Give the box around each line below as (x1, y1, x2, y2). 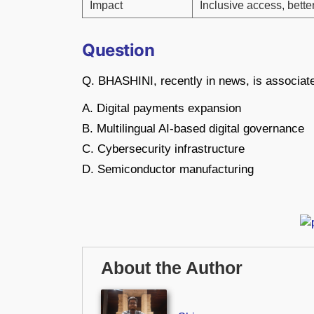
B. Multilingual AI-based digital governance (82, 121, 304, 135)
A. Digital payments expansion (82, 101, 241, 115)
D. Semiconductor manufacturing (82, 162, 254, 176)
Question (82, 39, 155, 60)
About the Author (101, 259, 243, 278)
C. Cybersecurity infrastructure (82, 142, 245, 156)
